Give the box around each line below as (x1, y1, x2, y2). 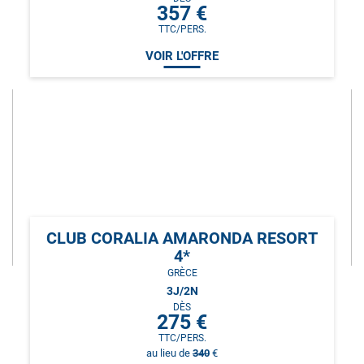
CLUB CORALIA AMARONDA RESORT (46, 227, 318, 248)
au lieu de (146, 346, 193, 359)
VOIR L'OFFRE (145, 48, 219, 63)
